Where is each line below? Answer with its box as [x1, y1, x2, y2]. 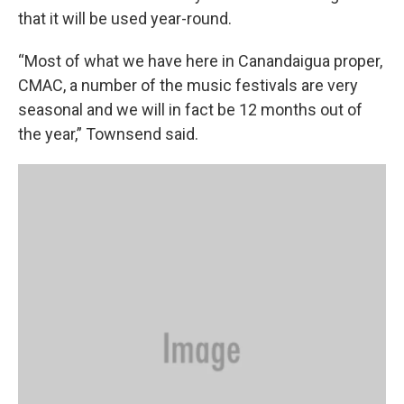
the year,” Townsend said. [18, 124, 198, 144]
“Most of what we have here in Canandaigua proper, [18, 51, 382, 71]
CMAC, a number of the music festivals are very [18, 76, 358, 96]
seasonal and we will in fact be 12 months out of [18, 100, 363, 120]
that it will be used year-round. [18, 9, 232, 29]
